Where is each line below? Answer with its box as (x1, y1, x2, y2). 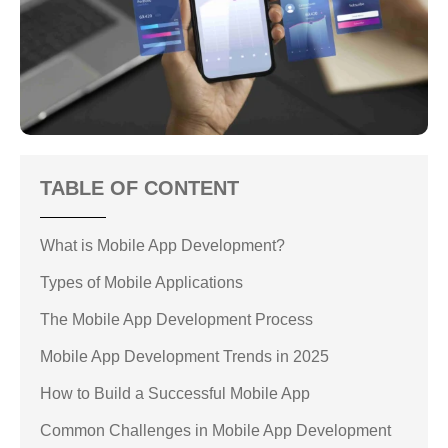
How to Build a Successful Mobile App (40, 385, 310, 403)
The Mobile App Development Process (40, 311, 313, 329)
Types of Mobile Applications (40, 274, 243, 292)
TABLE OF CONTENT (40, 177, 239, 200)
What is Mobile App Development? (40, 237, 285, 255)
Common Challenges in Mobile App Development (40, 422, 391, 440)
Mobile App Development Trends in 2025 (40, 348, 329, 366)
